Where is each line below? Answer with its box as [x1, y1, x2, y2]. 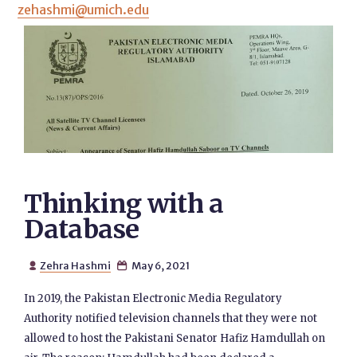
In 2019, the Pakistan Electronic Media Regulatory [24, 292, 283, 305]
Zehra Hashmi [39, 259, 111, 272]
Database [24, 214, 139, 245]
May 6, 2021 [129, 259, 190, 272]
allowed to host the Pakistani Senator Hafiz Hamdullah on [24, 331, 326, 345]
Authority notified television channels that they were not [24, 312, 318, 325]
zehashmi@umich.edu [18, 2, 150, 18]
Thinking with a [24, 188, 224, 220]
